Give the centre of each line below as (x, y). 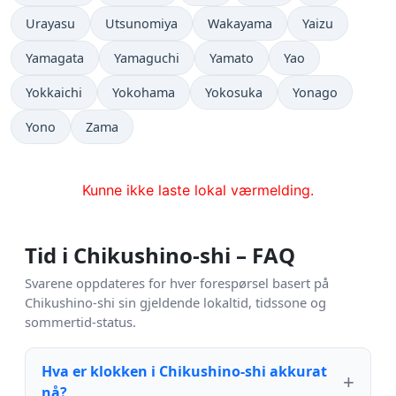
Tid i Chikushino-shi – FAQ (160, 255)
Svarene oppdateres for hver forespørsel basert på (177, 283)
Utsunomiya (141, 24)
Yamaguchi (147, 58)
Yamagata (55, 58)
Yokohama (144, 93)
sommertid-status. (80, 322)
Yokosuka (234, 93)
